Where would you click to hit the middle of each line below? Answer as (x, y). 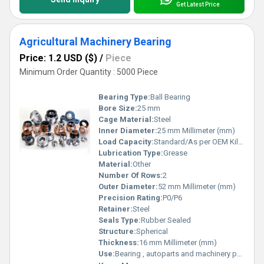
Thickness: (119, 243)
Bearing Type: (124, 97)
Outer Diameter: (128, 187)
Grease (175, 153)
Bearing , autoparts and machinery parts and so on (176, 254)
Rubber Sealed (166, 220)
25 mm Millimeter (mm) (196, 131)
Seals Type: (120, 220)
